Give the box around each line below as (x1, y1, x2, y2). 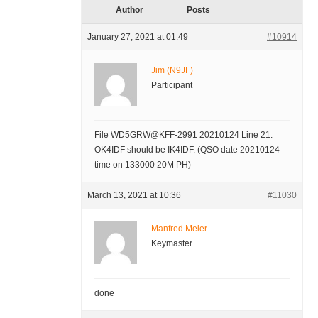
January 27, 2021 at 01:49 (87, 32, 188, 43)
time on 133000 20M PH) (94, 160, 191, 170)
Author (116, 5, 144, 16)
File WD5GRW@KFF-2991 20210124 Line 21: (94, 130, 273, 141)
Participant (150, 80, 192, 91)
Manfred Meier (150, 224, 207, 234)
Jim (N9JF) (150, 65, 193, 76)
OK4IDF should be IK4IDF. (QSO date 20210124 (94, 145, 280, 155)
